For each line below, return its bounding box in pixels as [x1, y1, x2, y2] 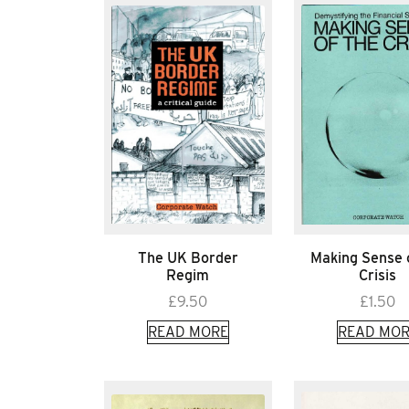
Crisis [359, 267, 397, 284]
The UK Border [137, 249, 238, 267]
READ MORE [147, 323, 228, 341]
